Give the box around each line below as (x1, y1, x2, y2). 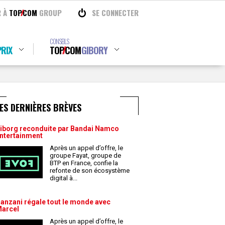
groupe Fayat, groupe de (50, 152, 121, 159)
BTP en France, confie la (50, 159, 118, 167)
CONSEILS (49, 36, 69, 46)
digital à (50, 174, 74, 182)
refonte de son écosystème (50, 167, 130, 174)
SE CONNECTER (92, 7, 139, 18)
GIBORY (81, 44, 107, 57)
